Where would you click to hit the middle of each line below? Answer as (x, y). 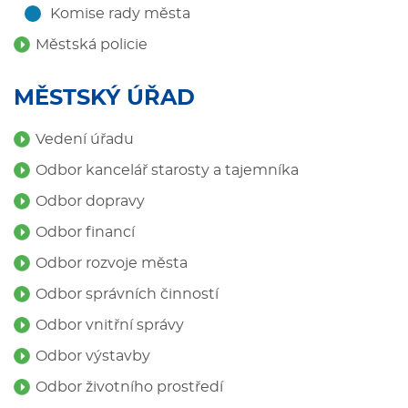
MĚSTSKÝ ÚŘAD (104, 98)
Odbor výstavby (93, 356)
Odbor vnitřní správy (110, 325)
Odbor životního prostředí (129, 387)
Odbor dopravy (90, 201)
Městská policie (92, 45)
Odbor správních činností (127, 294)
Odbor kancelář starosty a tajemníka (167, 170)
